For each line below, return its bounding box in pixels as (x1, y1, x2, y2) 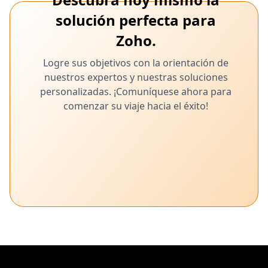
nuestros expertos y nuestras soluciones (44, 71, 228, 84)
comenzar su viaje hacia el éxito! (63, 99, 208, 112)
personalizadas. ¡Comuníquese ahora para (40, 85, 232, 98)
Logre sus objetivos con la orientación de (43, 56, 229, 69)
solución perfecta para (56, 10, 216, 30)
